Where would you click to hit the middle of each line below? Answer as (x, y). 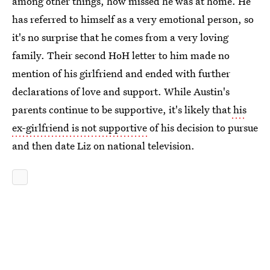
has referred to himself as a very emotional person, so (133, 19)
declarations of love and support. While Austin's (121, 91)
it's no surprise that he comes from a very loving (120, 37)
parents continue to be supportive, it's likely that (121, 109)
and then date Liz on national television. (103, 146)
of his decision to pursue (202, 127)
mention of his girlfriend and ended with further (121, 73)
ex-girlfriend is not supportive (80, 127)
